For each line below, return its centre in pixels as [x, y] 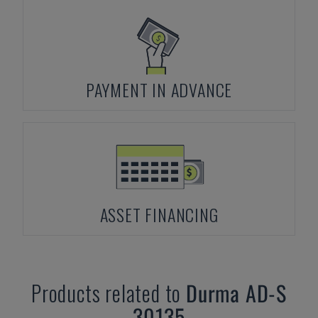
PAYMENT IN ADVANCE [159, 89]
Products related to [108, 293]
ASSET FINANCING [159, 214]
